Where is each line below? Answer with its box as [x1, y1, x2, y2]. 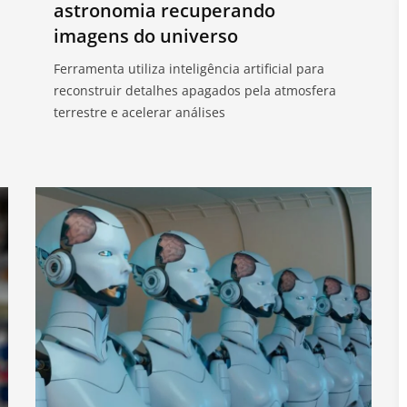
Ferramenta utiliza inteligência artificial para [54, 59, 324, 77]
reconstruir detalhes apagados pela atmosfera [54, 81, 336, 99]
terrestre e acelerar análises [54, 103, 225, 121]
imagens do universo [54, 23, 238, 48]
